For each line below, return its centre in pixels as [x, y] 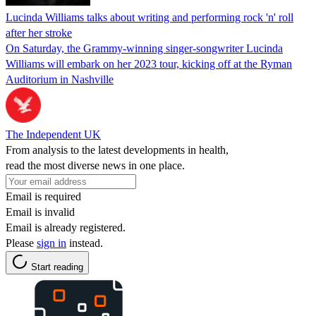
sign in [51, 243]
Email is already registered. [66, 227]
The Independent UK [53, 134]
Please [21, 243]
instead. [85, 243]
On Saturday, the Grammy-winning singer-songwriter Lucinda [144, 48]
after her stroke [39, 32]
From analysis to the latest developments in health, [117, 150]
